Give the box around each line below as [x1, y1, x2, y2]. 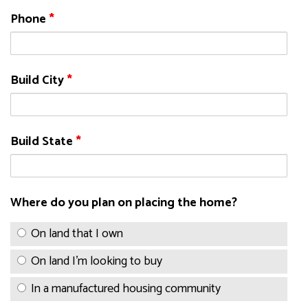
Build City [10, 70, 67, 91]
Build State [10, 131, 76, 153]
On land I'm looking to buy [31, 251, 162, 272]
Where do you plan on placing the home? [10, 192, 237, 214]
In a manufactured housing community [31, 278, 221, 300]
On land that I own [31, 223, 123, 245]
